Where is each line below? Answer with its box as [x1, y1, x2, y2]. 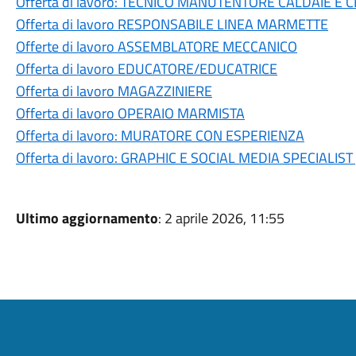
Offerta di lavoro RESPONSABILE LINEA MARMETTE [15, 14, 328, 35]
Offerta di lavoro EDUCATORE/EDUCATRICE [15, 58, 277, 79]
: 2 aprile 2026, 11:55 [157, 207, 284, 229]
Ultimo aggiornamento [15, 207, 158, 229]
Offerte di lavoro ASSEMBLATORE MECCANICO [15, 36, 297, 57]
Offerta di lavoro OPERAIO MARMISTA [15, 103, 245, 124]
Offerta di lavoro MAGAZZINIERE [15, 80, 212, 102]
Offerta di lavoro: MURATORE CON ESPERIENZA [15, 125, 304, 146]
